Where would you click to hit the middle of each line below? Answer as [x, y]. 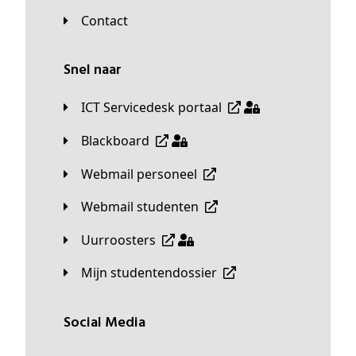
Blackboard [119, 141]
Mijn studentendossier [155, 273]
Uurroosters [123, 240]
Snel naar [96, 71]
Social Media [108, 323]
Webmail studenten [146, 207]
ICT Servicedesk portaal [153, 108]
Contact [108, 20]
